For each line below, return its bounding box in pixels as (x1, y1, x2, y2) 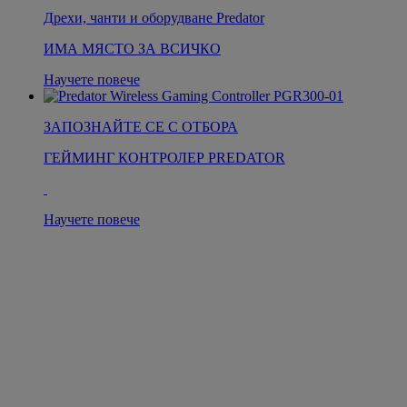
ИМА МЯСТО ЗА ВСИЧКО (44, 40, 221, 56)
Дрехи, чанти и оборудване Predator (44, 9, 264, 25)
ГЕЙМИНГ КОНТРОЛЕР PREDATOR (44, 149, 285, 165)
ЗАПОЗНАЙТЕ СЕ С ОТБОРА (44, 118, 238, 134)
